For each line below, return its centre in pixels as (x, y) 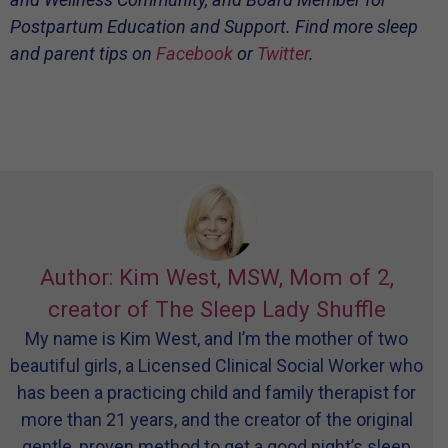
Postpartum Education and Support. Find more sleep (214, 26)
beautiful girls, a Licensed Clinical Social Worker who (216, 366)
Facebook (194, 53)
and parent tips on (83, 53)
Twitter (283, 53)
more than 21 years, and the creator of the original (216, 420)
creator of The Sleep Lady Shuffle (216, 309)
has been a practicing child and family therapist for (216, 393)
